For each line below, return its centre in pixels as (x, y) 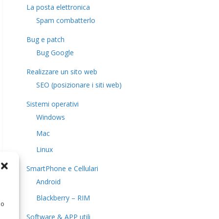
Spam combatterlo (66, 20)
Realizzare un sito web (62, 71)
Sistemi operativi (53, 104)
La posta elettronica (58, 7)
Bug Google (55, 52)
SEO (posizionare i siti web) (79, 85)
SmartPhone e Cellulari (62, 168)
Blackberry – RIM (63, 197)
